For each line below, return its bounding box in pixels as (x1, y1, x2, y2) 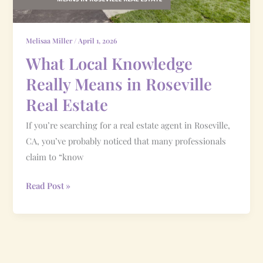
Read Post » (26, 180, 71, 192)
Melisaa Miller (26, 36, 75, 46)
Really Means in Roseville (26, 72, 213, 95)
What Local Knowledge (26, 52, 193, 74)
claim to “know (26, 151, 84, 163)
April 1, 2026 (78, 36, 117, 46)
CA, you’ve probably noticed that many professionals (26, 135, 227, 147)
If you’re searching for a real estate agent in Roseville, (26, 119, 231, 131)
